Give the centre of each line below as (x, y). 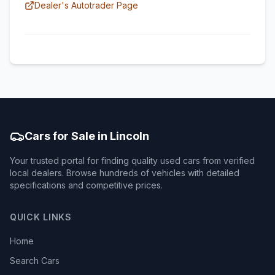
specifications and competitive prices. (86, 185)
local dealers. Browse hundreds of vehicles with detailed (125, 173)
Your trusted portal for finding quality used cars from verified (132, 161)
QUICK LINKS (41, 217)
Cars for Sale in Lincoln (87, 136)
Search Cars (35, 261)
